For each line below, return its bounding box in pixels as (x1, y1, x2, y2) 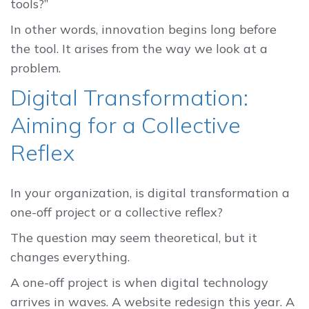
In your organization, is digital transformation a (10, 185, 290, 201)
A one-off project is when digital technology (10, 275, 268, 291)
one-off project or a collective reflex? (10, 204, 223, 221)
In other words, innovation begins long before (10, 21, 277, 37)
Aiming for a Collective (10, 111, 241, 139)
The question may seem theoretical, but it (10, 230, 257, 246)
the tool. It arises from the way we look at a (10, 40, 268, 57)
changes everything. (10, 249, 130, 266)
